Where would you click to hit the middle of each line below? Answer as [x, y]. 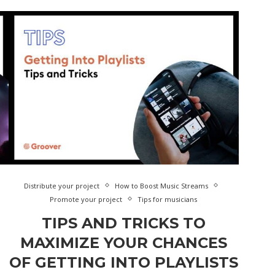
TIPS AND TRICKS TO [123, 223]
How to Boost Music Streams [161, 185]
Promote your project [86, 199]
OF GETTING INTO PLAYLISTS [123, 262]
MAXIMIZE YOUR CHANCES [123, 242]
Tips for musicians [168, 199]
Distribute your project [61, 185]
